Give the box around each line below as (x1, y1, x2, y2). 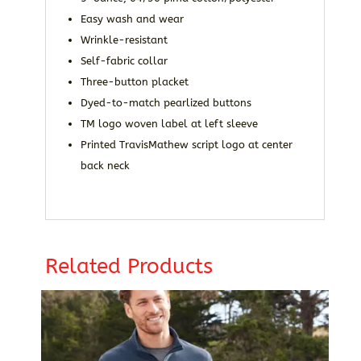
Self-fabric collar (80, 54, 168, 67)
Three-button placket (80, 75, 189, 88)
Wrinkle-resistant (80, 33, 168, 46)
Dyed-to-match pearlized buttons (80, 96, 251, 109)
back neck (80, 159, 130, 172)
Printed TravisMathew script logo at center (80, 138, 293, 151)
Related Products (44, 253, 213, 279)
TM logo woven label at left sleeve (80, 117, 258, 130)
